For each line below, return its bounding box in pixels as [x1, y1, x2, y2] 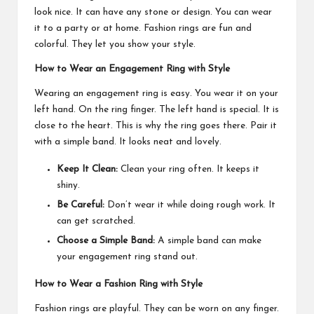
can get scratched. [57, 216, 135, 226]
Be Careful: [57, 200, 104, 210]
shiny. [57, 180, 80, 190]
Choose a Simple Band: [57, 235, 155, 245]
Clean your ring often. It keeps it [118, 164, 259, 174]
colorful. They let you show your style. [34, 39, 196, 49]
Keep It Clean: [57, 164, 118, 174]
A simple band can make [155, 235, 261, 245]
